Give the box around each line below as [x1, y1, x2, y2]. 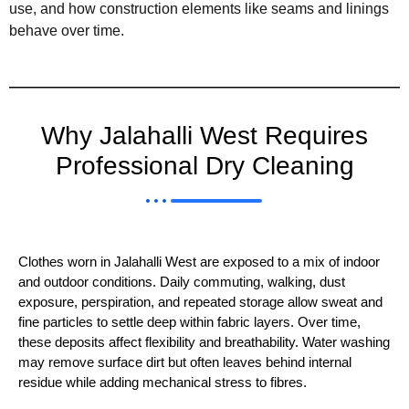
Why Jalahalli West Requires [41, 121, 368, 150]
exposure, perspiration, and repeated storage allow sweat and [18, 294, 383, 309]
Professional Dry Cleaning [55, 151, 354, 180]
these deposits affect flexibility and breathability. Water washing [18, 334, 390, 350]
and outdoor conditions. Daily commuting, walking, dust [18, 274, 345, 289]
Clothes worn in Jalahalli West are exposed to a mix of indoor [18, 254, 380, 269]
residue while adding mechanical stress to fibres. [18, 374, 307, 390]
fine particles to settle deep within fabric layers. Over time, [18, 314, 361, 330]
